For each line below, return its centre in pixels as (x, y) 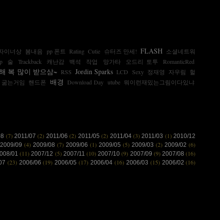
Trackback (30, 61)
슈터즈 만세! (120, 51)
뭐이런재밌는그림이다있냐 (159, 82)
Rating (77, 51)
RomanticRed (179, 61)
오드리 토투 (142, 61)
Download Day (86, 82)
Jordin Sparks (94, 71)
